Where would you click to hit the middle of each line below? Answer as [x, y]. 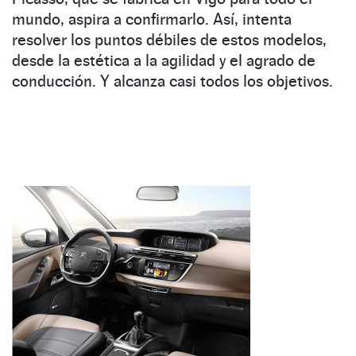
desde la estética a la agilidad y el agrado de [164, 61]
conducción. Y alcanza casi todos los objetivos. [172, 81]
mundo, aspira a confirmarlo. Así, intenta [152, 19]
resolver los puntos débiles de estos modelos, [169, 40]
